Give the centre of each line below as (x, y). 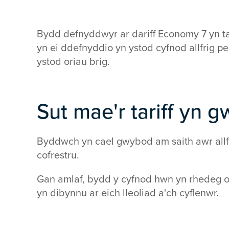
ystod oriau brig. (73, 62)
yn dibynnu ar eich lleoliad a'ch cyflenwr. (128, 193)
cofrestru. (59, 155)
